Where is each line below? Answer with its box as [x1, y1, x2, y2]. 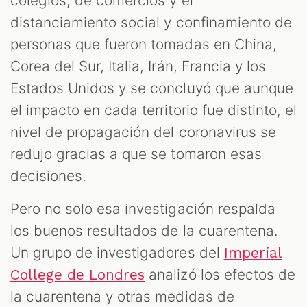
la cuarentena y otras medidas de [10, 288, 234, 306]
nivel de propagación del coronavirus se [10, 123, 276, 141]
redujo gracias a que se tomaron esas [10, 145, 262, 163]
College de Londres [10, 267, 145, 284]
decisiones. [10, 167, 91, 185]
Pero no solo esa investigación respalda [10, 200, 275, 218]
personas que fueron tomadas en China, [10, 36, 277, 53]
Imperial [223, 245, 282, 262]
